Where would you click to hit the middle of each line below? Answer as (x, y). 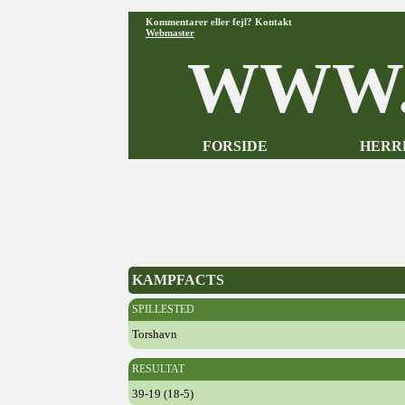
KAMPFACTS (178, 280)
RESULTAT (158, 369)
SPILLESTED (163, 309)
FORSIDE (235, 146)
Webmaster (170, 33)
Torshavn (155, 334)
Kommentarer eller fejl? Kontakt (219, 22)
